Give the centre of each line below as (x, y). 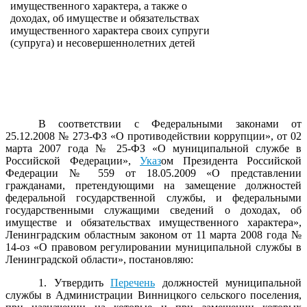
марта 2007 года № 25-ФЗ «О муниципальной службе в (153, 149)
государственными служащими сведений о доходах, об (153, 210)
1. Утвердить (74, 283)
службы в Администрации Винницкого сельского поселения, (153, 295)
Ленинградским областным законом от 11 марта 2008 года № (153, 235)
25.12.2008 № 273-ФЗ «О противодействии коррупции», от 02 (153, 136)
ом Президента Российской (231, 161)
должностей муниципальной (228, 283)
